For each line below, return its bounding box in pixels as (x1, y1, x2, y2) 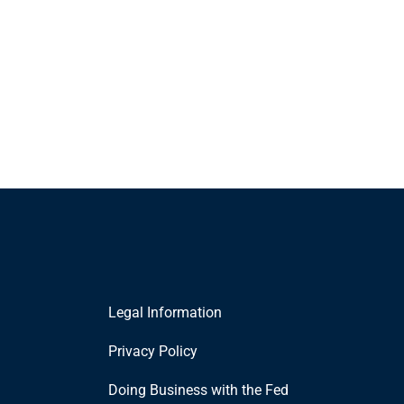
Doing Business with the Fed (107, 381, 289, 399)
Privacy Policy (107, 342, 197, 360)
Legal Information (107, 303, 222, 321)
